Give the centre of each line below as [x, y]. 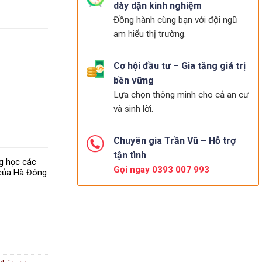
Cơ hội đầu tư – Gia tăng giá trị [180, 66]
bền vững [134, 80]
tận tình [130, 155]
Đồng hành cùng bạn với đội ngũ [175, 20]
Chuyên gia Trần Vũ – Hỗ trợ [175, 141]
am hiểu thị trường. [150, 34]
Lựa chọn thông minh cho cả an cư [181, 95]
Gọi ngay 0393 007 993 [161, 170]
